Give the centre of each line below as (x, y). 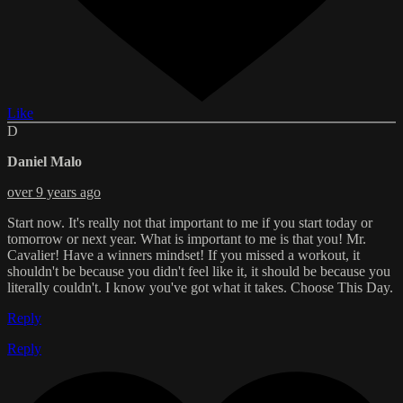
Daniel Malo (45, 161)
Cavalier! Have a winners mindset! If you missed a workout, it (184, 255)
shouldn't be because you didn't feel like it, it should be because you (199, 271)
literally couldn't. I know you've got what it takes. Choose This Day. (200, 287)
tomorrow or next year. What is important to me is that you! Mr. (187, 238)
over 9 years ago (54, 192)
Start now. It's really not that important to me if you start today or (190, 222)
